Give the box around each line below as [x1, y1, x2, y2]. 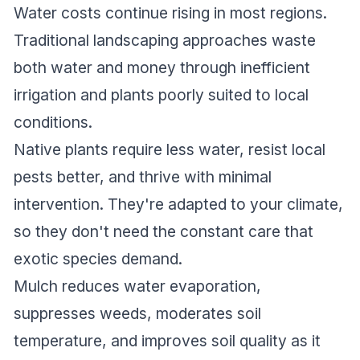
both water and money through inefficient [14, 58, 310, 78]
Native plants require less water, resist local [14, 140, 325, 160]
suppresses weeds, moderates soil [14, 304, 261, 324]
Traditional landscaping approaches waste [14, 31, 316, 51]
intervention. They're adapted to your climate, [14, 194, 343, 215]
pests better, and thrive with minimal [14, 167, 272, 187]
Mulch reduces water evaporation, [14, 276, 261, 297]
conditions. [14, 112, 92, 133]
